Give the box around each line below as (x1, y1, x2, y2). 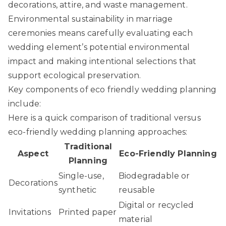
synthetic (59, 185, 97, 195)
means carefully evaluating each (55, 28, 193, 38)
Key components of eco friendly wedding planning (8, 84, 217, 94)
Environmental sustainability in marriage (8, 14, 173, 24)
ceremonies (8, 28, 56, 38)
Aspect (18, 148, 48, 158)
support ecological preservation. (8, 70, 141, 80)
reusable (119, 185, 155, 195)
